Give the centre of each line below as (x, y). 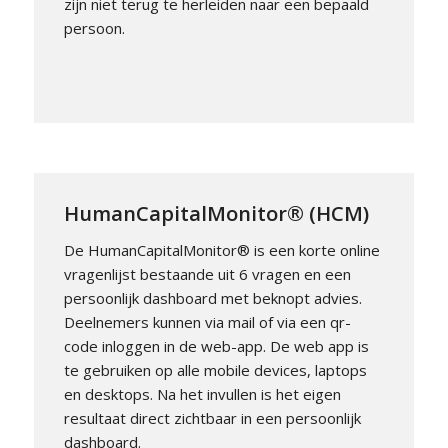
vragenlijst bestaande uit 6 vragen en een (207, 273)
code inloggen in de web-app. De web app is (216, 345)
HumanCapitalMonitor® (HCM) (216, 213)
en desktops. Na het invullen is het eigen (202, 393)
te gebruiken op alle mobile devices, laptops (215, 369)
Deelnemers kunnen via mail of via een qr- (207, 321)
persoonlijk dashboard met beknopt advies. (212, 297)
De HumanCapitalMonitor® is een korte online (221, 249)
